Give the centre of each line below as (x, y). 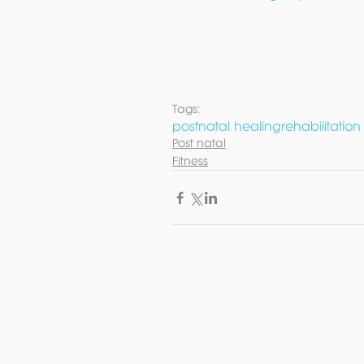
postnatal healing (227, 126)
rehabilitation (321, 126)
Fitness (190, 161)
